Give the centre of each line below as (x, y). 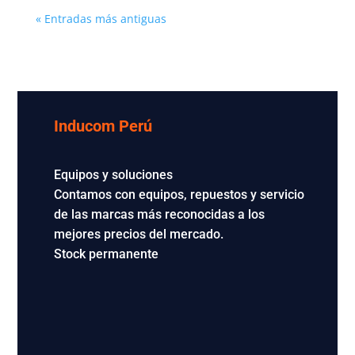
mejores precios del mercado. (138, 234)
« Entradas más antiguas (101, 18)
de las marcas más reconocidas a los (159, 214)
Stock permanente (106, 254)
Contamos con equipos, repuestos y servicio (179, 194)
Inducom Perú (103, 126)
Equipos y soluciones (113, 174)
